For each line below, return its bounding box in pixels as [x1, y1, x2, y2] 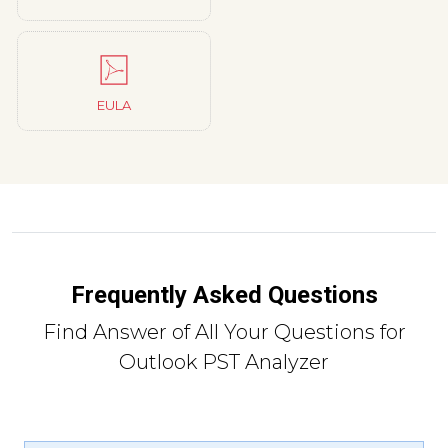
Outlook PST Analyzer [119, 349, 329, 374]
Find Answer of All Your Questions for [42, 319, 406, 344]
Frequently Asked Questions [70, 280, 378, 309]
